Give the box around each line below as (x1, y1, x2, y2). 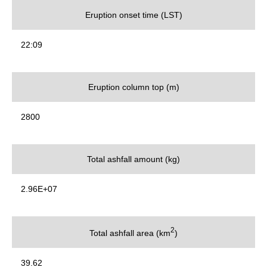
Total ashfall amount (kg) (87, 154, 180, 164)
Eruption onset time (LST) (85, 10, 182, 20)
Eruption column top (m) (88, 82, 179, 92)
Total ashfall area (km (89, 228, 170, 238)
